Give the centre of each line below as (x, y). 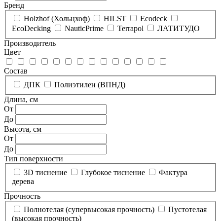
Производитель (30, 43)
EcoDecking (31, 29)
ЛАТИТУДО (179, 29)
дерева (23, 181)
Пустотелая (187, 210)
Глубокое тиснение (113, 172)
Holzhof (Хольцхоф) (57, 19)
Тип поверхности (34, 159)
